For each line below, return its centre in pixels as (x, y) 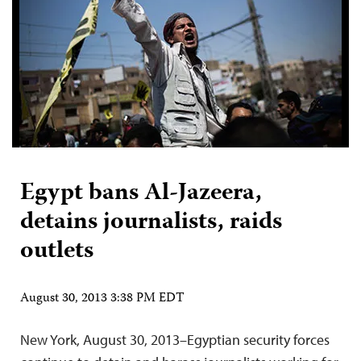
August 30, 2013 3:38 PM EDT (102, 299)
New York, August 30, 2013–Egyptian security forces (175, 340)
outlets (57, 252)
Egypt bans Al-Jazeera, (141, 194)
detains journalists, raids (151, 223)
